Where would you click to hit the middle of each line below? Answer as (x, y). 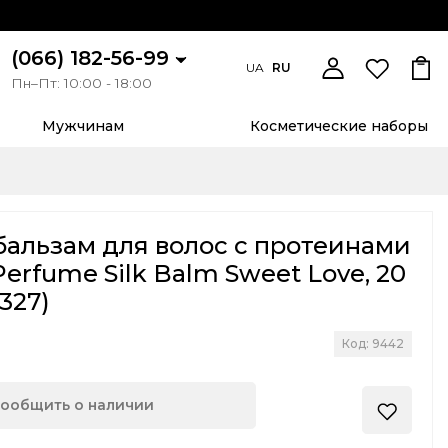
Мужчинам (83, 126)
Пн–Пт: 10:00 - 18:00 (81, 83)
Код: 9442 (373, 344)
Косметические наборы (339, 126)
